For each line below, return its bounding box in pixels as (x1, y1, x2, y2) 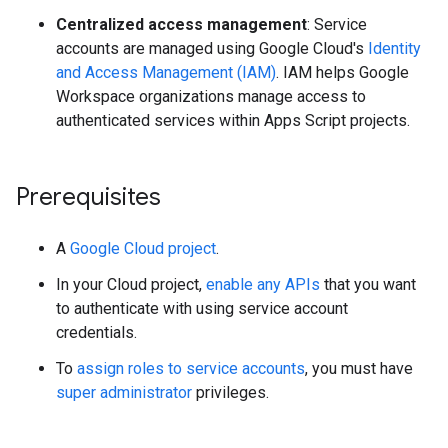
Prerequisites (16, 182, 161, 212)
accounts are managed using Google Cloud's (56, 39, 368, 58)
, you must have (305, 359, 413, 378)
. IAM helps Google (276, 63, 409, 82)
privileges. (192, 383, 269, 402)
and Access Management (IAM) (56, 63, 276, 82)
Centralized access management (56, 15, 307, 34)
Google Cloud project (70, 239, 216, 258)
